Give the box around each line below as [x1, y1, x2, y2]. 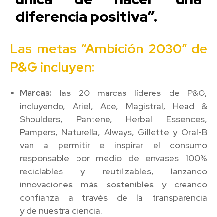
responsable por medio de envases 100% [20, 152, 207, 164]
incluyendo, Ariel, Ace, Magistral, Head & [20, 100, 207, 111]
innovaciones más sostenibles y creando [20, 178, 207, 190]
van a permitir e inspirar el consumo [20, 139, 207, 151]
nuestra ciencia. [39, 204, 102, 216]
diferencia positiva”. [15, 6, 161, 26]
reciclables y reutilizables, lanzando [20, 165, 207, 177]
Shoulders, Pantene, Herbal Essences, [20, 113, 207, 124]
